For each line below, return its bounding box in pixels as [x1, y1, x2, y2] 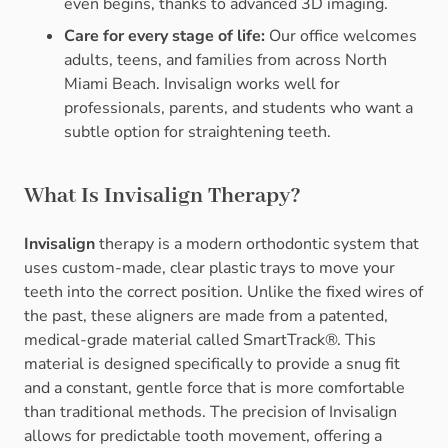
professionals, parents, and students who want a [64, 97, 413, 120]
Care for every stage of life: [64, 25, 269, 48]
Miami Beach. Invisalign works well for [64, 73, 340, 96]
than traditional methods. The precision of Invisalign [24, 401, 397, 424]
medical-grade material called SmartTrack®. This [24, 329, 376, 352]
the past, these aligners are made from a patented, [24, 305, 388, 328]
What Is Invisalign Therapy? [24, 182, 301, 211]
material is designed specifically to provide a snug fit [24, 353, 400, 376]
